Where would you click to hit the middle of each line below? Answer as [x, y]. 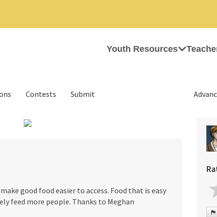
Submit [83, 94]
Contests [41, 94]
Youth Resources [142, 49]
